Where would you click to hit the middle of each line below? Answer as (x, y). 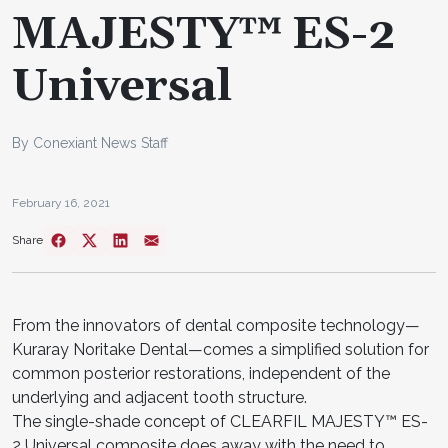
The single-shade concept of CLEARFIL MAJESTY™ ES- (220, 421)
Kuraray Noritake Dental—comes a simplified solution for (220, 349)
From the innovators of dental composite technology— (216, 325)
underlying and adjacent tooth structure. (159, 397)
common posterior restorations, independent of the (201, 373)
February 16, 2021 (61, 202)
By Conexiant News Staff (90, 142)
